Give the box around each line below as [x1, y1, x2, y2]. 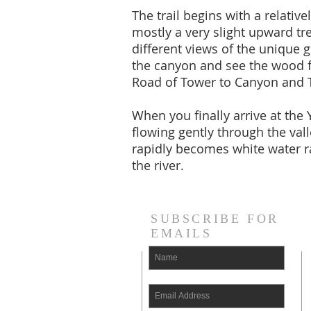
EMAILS [151, 226, 212, 240]
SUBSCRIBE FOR [151, 212, 279, 226]
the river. [132, 157, 184, 174]
